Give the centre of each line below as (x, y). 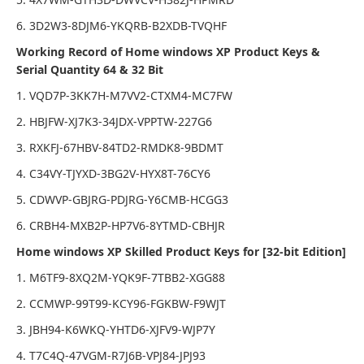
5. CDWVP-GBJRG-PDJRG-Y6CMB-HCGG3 (122, 199)
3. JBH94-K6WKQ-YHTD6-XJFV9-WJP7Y (116, 329)
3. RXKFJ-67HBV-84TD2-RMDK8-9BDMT (120, 147)
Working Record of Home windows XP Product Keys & (168, 52)
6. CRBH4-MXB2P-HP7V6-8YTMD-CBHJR (121, 225)
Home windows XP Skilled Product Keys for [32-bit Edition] (181, 251)
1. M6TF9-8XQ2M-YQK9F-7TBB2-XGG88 (121, 277)
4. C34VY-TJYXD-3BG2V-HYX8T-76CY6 (113, 173)
